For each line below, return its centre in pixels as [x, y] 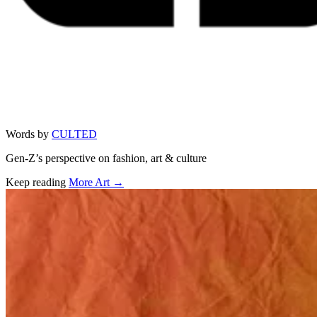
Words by [27, 134]
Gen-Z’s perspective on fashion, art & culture [106, 158]
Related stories [59, 197]
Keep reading [36, 182]
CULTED [74, 134]
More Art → [96, 182]
